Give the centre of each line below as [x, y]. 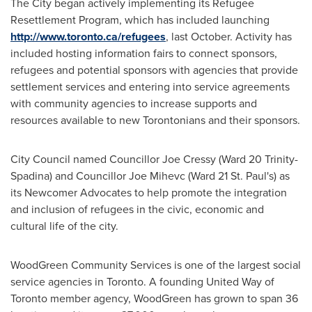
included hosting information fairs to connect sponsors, [144, 53]
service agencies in [58, 282]
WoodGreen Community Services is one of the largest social [156, 265]
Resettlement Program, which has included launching [140, 20]
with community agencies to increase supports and [134, 103]
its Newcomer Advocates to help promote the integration [149, 193]
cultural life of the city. [64, 226]
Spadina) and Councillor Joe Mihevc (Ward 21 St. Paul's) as [150, 176]
